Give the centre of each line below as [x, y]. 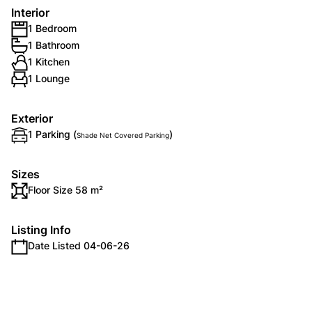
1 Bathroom [54, 45]
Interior [30, 13]
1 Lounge [49, 78]
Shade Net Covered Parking [123, 135]
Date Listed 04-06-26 [79, 245]
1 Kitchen [49, 62]
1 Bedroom [52, 28]
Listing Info [41, 230]
